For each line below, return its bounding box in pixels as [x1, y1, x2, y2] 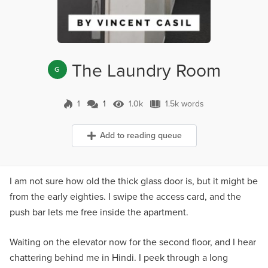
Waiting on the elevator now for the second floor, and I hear [10, 234, 256, 249]
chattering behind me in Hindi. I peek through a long [10, 250, 228, 264]
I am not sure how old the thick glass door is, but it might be [10, 173, 258, 188]
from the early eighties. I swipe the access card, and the [10, 189, 241, 203]
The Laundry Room [71, 57, 221, 84]
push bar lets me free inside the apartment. [10, 205, 188, 219]
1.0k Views [127, 102, 166, 115]
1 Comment [95, 102, 136, 115]
